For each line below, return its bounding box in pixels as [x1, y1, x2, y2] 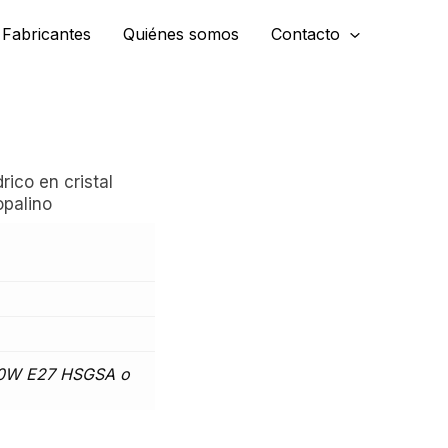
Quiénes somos [123, 24, 240, 45]
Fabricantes [2, 24, 92, 45]
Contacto [271, 24, 341, 45]
